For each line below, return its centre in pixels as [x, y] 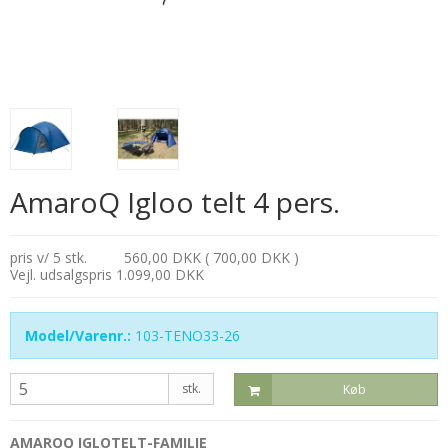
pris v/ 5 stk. [48, 258]
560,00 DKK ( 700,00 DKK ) [211, 258]
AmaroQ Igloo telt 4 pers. [175, 202]
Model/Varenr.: [78, 336]
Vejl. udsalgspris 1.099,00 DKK [107, 275]
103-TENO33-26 [187, 336]
